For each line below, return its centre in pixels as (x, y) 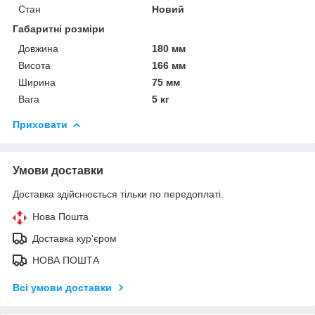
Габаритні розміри (59, 28)
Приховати (40, 124)
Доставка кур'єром (75, 238)
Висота (34, 65)
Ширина (37, 82)
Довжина (38, 48)
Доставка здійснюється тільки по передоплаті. (118, 194)
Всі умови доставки (62, 287)
